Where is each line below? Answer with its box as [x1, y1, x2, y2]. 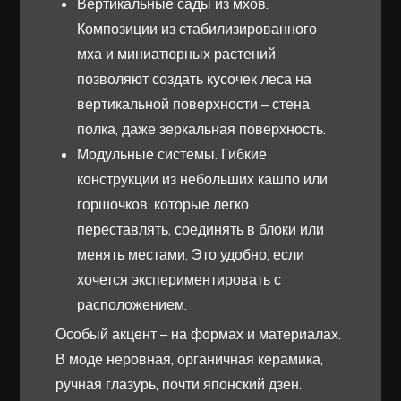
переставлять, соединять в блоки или [77, 220, 325, 239]
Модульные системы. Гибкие [77, 145, 268, 164]
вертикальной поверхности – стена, [77, 95, 313, 114]
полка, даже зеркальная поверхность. [77, 120, 327, 139]
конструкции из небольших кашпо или [77, 170, 328, 189]
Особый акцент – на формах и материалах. [55, 325, 342, 344]
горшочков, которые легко [77, 195, 250, 214]
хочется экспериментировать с [77, 270, 282, 289]
